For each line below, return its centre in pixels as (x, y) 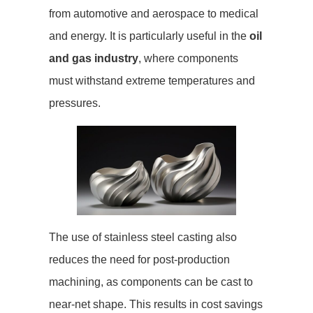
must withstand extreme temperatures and (152, 81)
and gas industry (94, 59)
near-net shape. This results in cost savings (156, 304)
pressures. (75, 103)
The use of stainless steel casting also (143, 237)
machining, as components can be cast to (151, 282)
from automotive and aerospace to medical (154, 14)
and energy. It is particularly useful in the (149, 36)
